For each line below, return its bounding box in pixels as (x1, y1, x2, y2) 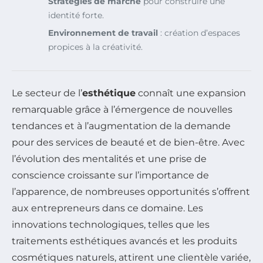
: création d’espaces (158, 28, 240, 39)
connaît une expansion (136, 87, 246, 99)
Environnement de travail (48, 28, 158, 39)
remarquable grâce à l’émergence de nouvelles (12, 104, 232, 116)
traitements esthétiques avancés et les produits (12, 235, 237, 247)
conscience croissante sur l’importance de (12, 170, 209, 181)
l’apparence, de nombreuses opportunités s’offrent (12, 186, 250, 198)
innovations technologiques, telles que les (12, 219, 210, 231)
